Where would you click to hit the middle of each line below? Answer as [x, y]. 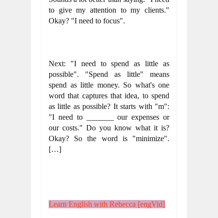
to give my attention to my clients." [109, 10]
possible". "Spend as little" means [109, 74]
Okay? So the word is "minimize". [109, 138]
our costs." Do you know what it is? [109, 128]
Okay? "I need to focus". [87, 21]
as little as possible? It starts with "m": [109, 106]
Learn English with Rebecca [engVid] [107, 204]
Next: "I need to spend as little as [109, 64]
